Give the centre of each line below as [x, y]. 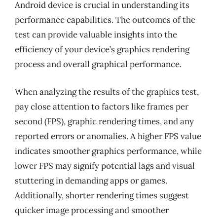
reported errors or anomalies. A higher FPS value [108, 136]
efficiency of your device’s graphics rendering [102, 49]
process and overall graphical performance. [98, 64]
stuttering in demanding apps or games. [91, 180]
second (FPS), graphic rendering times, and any [104, 121]
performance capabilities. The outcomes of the [105, 20]
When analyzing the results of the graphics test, [107, 92]
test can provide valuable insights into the [96, 35]
